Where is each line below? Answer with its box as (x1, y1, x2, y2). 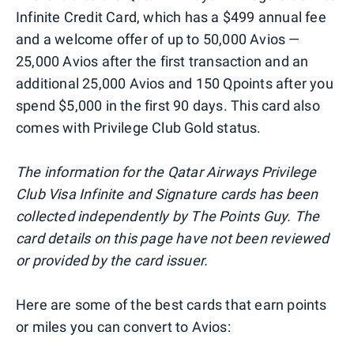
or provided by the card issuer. (16, 252, 209, 269)
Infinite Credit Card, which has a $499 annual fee (16, 9, 326, 26)
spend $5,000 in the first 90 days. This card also (16, 97, 320, 115)
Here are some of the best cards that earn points (16, 296, 327, 314)
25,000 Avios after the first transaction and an (16, 53, 309, 70)
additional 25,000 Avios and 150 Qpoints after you (16, 75, 333, 92)
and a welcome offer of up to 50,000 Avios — (16, 31, 300, 48)
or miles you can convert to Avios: (16, 318, 231, 336)
